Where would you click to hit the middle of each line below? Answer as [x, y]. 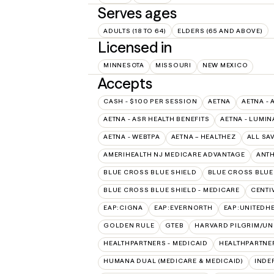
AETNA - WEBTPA [132, 137]
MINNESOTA [124, 65]
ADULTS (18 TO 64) [135, 31]
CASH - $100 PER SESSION [150, 101]
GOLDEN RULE [129, 225]
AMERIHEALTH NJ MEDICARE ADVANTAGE [174, 154]
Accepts [125, 83]
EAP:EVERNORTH [183, 208]
